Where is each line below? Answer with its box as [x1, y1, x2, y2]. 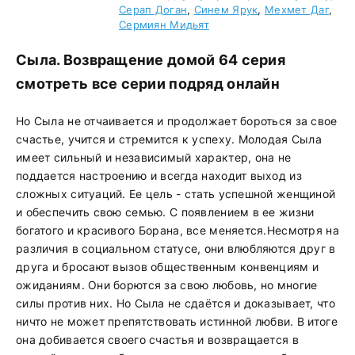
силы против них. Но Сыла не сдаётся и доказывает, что [16, 296, 335, 310]
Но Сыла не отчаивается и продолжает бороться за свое [16, 114, 338, 128]
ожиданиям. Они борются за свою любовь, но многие [16, 278, 318, 292]
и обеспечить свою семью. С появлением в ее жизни [16, 205, 315, 219]
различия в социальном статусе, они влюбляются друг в [16, 242, 336, 255]
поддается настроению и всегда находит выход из [16, 169, 302, 182]
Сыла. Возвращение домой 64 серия [16, 52, 285, 68]
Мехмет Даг [265, 3, 329, 16]
